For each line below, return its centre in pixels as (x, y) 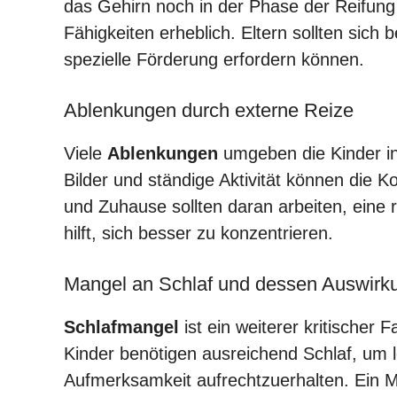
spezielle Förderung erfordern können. (214, 59)
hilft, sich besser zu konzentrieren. (198, 233)
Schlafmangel (121, 327)
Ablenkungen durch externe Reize (209, 110)
